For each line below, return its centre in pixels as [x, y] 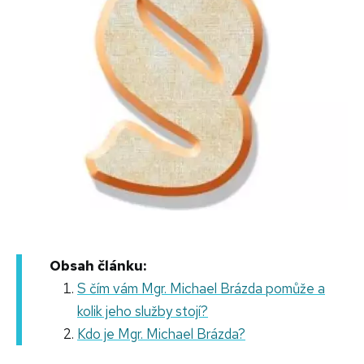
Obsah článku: [98, 266]
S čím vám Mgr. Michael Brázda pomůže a [201, 289]
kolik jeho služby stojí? [143, 312]
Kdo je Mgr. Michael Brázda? [161, 334]
